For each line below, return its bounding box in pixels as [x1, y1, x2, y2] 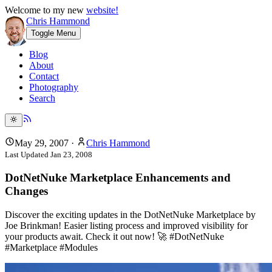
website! [86, 5, 118, 15]
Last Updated [5, 150, 50, 160]
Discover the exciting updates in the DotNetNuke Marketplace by [5, 209, 256, 220]
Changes [5, 185, 48, 198]
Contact [29, 71, 59, 81]
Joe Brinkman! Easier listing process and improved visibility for [5, 220, 248, 231]
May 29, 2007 [15, 138, 69, 149]
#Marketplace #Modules [5, 242, 98, 253]
